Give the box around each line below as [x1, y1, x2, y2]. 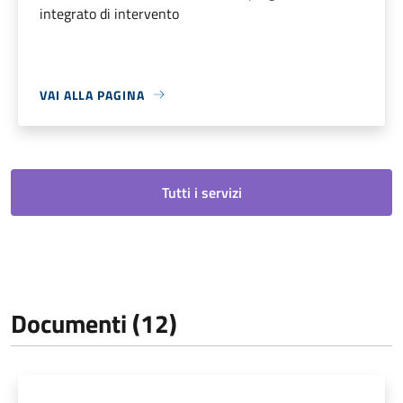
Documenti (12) [11, 303, 177, 343]
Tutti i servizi [161, 181, 242, 203]
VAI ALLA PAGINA [40, 85, 145, 104]
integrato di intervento [40, 2, 179, 24]
